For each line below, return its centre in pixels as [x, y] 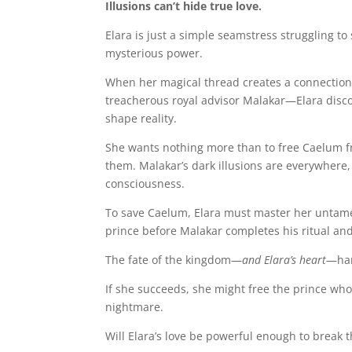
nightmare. [135, 307]
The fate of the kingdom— [174, 260]
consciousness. [145, 183]
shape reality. [141, 118]
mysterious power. [154, 53]
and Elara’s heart [284, 260]
